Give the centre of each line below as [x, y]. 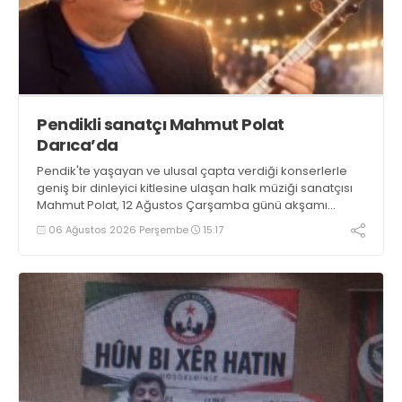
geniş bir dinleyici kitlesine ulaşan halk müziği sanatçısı [195, 188]
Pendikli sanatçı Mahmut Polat [161, 124]
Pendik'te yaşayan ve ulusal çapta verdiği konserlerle [192, 170]
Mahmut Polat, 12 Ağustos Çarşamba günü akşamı [182, 205]
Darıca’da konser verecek [113, 222]
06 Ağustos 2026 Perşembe [118, 229]
